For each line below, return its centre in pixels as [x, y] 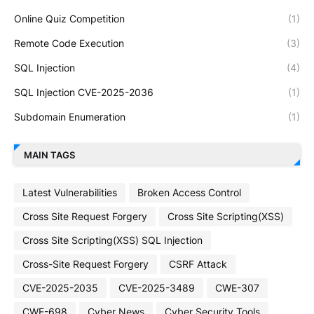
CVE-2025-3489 [157, 288]
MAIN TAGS [49, 155]
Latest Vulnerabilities [70, 193]
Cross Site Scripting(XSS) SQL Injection [112, 240]
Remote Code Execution [69, 43]
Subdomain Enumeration [70, 116]
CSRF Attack [198, 264]
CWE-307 [237, 288]
